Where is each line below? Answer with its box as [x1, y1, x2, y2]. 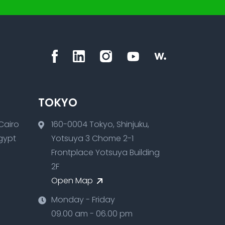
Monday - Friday [51, 193, 115, 205]
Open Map [51, 174, 95, 186]
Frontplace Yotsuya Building [51, 146, 160, 158]
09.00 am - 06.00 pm [51, 207, 133, 219]
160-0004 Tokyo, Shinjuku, [51, 118, 149, 130]
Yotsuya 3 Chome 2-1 [51, 132, 134, 144]
